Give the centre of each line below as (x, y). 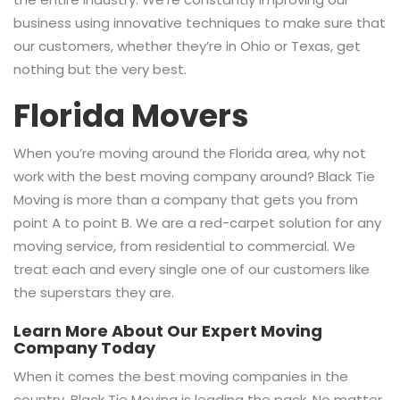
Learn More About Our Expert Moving (168, 330)
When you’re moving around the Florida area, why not (190, 153)
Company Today (84, 347)
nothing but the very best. (100, 69)
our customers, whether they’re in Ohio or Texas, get (187, 46)
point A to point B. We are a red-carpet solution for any (197, 222)
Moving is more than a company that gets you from (186, 199)
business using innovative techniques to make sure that (200, 22)
